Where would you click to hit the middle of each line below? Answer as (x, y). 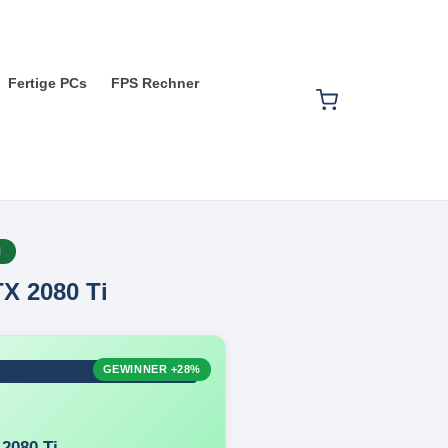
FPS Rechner (155, 83)
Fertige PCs (47, 83)
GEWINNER (136, 369)
